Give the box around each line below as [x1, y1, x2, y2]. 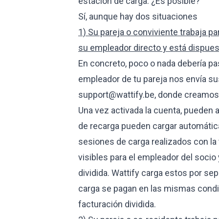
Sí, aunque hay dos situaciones [78, 11, 197, 22]
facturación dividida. [78, 199, 156, 209]
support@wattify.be [78, 89, 154, 100]
